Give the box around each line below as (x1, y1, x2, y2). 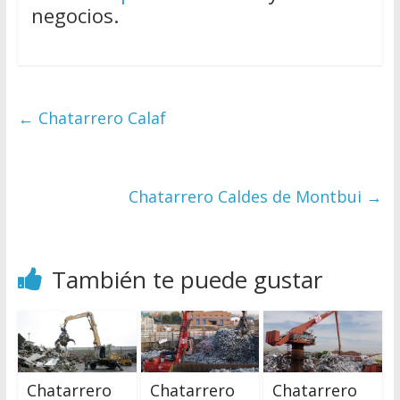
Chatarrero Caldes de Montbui (129, 185, 367, 207)
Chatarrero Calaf (33, 106, 166, 129)
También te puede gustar (51, 262, 322, 296)
